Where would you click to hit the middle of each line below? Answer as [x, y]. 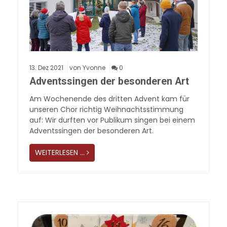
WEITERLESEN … [60, 153]
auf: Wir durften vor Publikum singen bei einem [112, 120]
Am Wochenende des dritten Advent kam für [109, 99]
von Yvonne [87, 67]
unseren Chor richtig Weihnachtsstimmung [106, 110]
